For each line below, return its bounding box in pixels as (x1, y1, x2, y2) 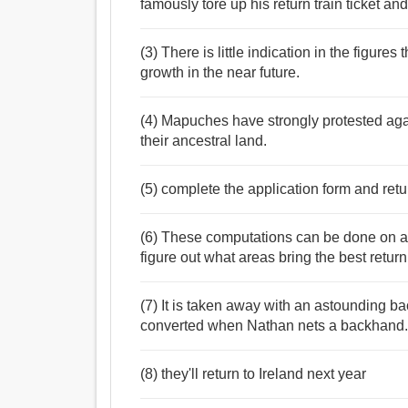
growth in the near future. (140, 65, 301, 81)
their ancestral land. (140, 133, 268, 149)
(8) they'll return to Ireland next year (140, 366, 367, 382)
